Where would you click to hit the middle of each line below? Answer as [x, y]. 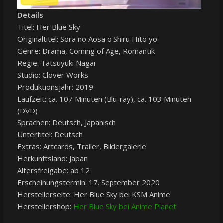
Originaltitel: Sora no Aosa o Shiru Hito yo [87, 39]
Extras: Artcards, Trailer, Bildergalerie [82, 147]
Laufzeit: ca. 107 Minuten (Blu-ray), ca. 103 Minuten [104, 99]
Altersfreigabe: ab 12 [53, 170]
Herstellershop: [45, 206]
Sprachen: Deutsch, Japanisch [66, 123]
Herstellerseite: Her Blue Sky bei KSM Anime [94, 194]
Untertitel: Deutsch [50, 135]
